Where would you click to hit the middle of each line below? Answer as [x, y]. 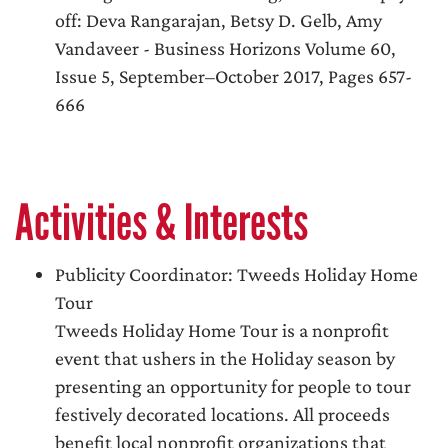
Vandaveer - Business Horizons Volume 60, [225, 48]
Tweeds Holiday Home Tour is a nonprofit [222, 330]
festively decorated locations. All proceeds [222, 414]
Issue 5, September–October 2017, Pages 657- [233, 76]
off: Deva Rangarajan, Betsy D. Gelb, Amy [218, 20]
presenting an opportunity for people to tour [233, 386]
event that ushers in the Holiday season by [225, 358]
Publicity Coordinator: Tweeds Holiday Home [236, 274]
